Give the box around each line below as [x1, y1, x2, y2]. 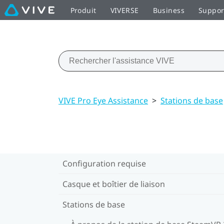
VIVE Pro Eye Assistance [58, 94, 148, 106]
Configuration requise [62, 157, 146, 169]
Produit [70, 5, 96, 15]
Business [152, 5, 184, 15]
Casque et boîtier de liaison [62, 178, 165, 189]
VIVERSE [110, 5, 139, 15]
